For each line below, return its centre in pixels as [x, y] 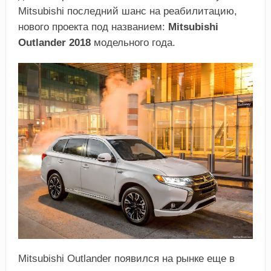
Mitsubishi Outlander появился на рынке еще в [126, 258]
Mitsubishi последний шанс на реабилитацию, [127, 11]
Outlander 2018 [54, 42]
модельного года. [133, 42]
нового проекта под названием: [93, 27]
